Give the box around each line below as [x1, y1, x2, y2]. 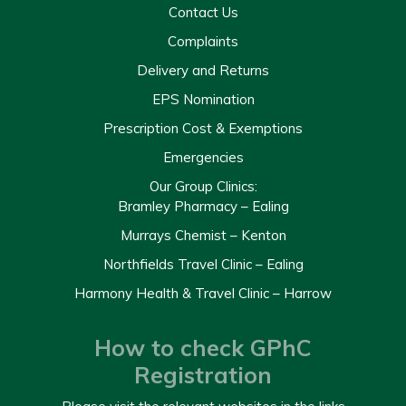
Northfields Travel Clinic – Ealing [102, 255, 304, 273]
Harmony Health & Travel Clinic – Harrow [74, 284, 332, 302]
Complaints [168, 32, 238, 50]
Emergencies [162, 148, 244, 166]
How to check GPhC [94, 333, 312, 362]
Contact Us [168, 3, 238, 21]
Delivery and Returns [137, 61, 269, 79]
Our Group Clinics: [149, 177, 257, 195]
